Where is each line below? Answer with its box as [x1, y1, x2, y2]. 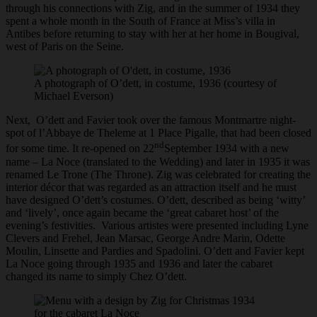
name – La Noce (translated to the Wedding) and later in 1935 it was [6, 155, 310, 168]
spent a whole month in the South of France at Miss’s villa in [6, 15, 275, 28]
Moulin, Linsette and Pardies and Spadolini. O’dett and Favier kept [6, 244, 304, 257]
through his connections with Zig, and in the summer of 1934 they [6, 2, 300, 15]
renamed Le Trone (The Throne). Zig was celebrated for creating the [6, 168, 311, 180]
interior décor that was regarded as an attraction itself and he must [6, 180, 296, 193]
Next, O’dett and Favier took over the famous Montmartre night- [6, 114, 296, 127]
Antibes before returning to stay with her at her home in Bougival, [6, 28, 299, 40]
